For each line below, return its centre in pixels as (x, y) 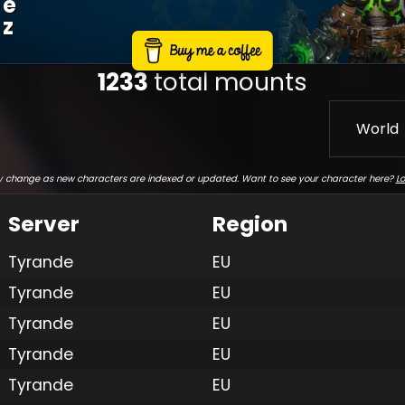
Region (250, 224)
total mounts (231, 81)
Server (44, 224)
